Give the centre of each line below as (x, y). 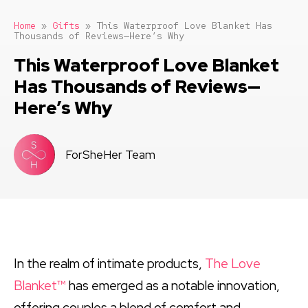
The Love (233, 263)
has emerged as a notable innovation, (173, 285)
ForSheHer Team (110, 154)
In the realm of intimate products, (109, 263)
